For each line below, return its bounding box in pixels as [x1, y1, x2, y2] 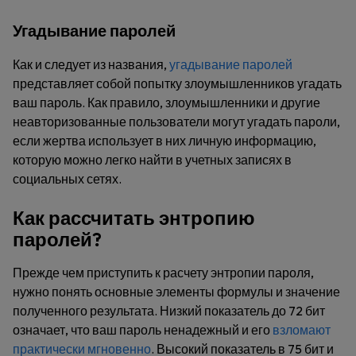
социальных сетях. [13, 171, 122, 187]
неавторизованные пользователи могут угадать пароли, [13, 114, 340, 130]
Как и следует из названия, [13, 56, 169, 72]
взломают [273, 322, 331, 338]
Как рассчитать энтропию [13, 206, 255, 230]
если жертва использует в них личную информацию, [13, 133, 316, 149]
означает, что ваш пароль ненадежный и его [13, 322, 273, 338]
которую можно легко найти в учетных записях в [13, 152, 292, 168]
